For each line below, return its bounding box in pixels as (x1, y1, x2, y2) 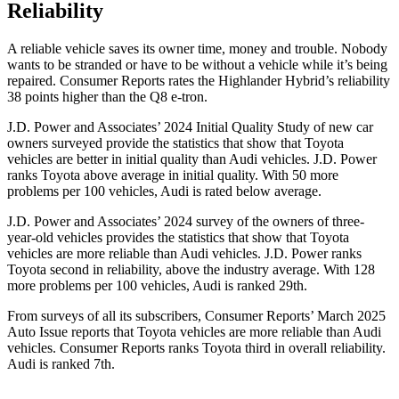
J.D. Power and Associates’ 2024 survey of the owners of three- (7, 214, 364, 230)
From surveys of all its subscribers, (7, 308, 205, 324)
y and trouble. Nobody (260, 41, 387, 57)
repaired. (7, 73, 60, 89)
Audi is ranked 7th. (7, 356, 115, 372)
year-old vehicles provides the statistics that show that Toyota (7, 230, 349, 246)
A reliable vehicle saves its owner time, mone (7, 41, 260, 57)
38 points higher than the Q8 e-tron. (7, 89, 208, 105)
